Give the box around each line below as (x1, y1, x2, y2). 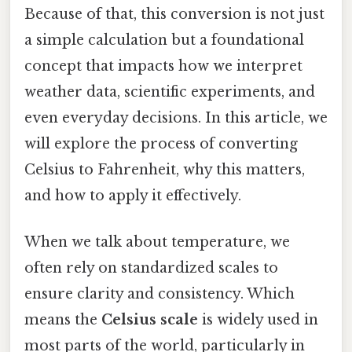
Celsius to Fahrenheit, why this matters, (24, 160, 305, 178)
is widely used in (198, 311, 318, 329)
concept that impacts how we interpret (24, 57, 302, 75)
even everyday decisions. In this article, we (24, 108, 328, 126)
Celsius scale (101, 311, 198, 329)
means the (24, 311, 101, 329)
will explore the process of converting (24, 134, 298, 152)
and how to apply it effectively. (24, 186, 241, 204)
